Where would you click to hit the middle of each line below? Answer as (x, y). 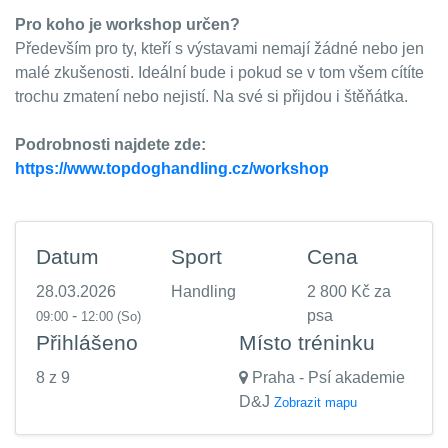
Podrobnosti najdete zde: (110, 144)
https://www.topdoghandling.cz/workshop (172, 168)
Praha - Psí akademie (326, 377)
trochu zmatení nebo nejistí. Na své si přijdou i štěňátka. (211, 96)
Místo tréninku (307, 342)
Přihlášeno (87, 342)
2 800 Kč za (348, 291)
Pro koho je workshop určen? (127, 24)
